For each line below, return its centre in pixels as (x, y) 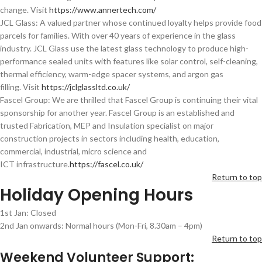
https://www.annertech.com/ (103, 9)
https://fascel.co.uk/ (106, 164)
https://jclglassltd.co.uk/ (86, 87)
